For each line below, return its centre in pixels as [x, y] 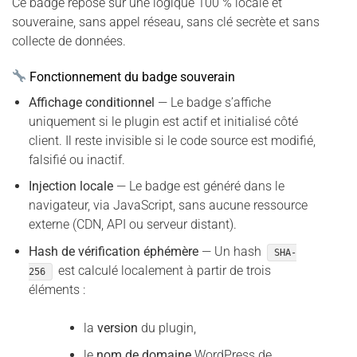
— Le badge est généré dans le [198, 186]
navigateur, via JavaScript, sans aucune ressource [168, 206]
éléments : [57, 290]
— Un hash [231, 252]
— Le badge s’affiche [212, 102]
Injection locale [71, 186]
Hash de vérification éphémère [113, 252]
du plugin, [167, 328]
